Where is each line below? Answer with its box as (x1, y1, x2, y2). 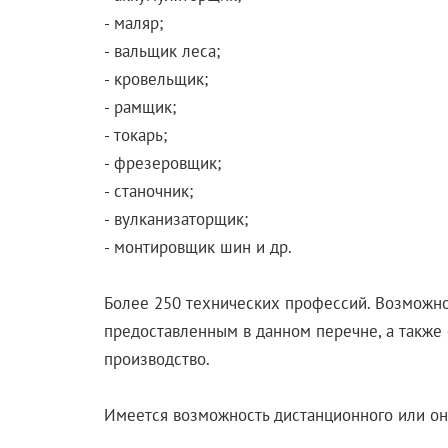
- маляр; (103, 11, 163, 34)
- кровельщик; (103, 67, 208, 90)
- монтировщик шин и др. (103, 235, 292, 258)
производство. (103, 347, 210, 370)
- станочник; (103, 179, 193, 202)
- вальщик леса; (103, 39, 220, 62)
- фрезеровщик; (103, 151, 221, 174)
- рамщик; (103, 95, 176, 118)
